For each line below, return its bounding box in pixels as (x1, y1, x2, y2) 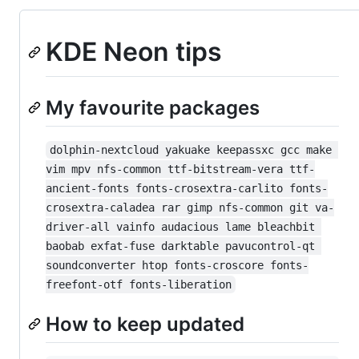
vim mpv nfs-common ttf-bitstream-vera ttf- (46, 162, 315, 175)
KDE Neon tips (46, 36, 222, 68)
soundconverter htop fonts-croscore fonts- (46, 258, 309, 272)
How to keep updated (46, 312, 244, 336)
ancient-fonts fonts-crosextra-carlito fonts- (46, 181, 328, 195)
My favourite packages (46, 95, 260, 119)
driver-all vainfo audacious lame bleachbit (46, 220, 321, 233)
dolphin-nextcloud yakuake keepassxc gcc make (50, 143, 339, 156)
